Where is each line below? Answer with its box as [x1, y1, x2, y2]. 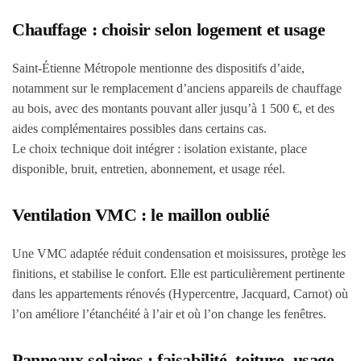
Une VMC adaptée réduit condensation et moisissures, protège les [12, 247, 346, 260]
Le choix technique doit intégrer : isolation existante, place [12, 142, 307, 156]
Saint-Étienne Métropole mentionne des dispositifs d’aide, [12, 61, 305, 75]
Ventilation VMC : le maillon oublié [12, 205, 270, 225]
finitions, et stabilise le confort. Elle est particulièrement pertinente [12, 267, 345, 280]
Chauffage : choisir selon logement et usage [12, 19, 326, 39]
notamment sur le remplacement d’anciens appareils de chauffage [12, 81, 342, 95]
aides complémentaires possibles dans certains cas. [12, 122, 267, 135]
